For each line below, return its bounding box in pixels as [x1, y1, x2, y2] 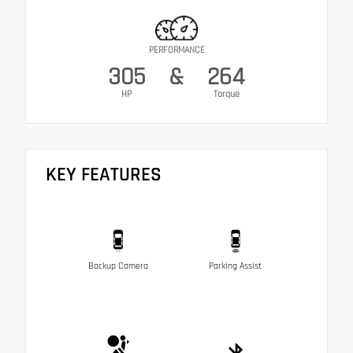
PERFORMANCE [148, 44, 205, 57]
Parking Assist [209, 259, 262, 272]
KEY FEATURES [46, 162, 162, 188]
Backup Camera [87, 259, 148, 272]
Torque [213, 88, 240, 101]
